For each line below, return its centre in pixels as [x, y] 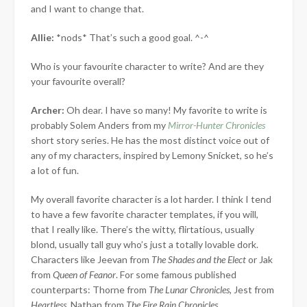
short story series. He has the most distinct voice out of [150, 140]
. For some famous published [176, 274]
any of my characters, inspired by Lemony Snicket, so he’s [152, 155]
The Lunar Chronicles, [191, 289]
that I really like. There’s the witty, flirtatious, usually [143, 229]
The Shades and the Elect [199, 259]
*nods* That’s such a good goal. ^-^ [132, 37]
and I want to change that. [87, 8]
